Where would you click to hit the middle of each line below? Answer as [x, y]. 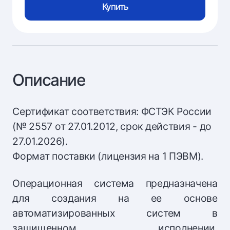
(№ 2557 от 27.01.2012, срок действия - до [112, 126]
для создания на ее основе [115, 198]
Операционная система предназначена [115, 184]
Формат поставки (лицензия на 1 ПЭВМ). [108, 156]
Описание [49, 80]
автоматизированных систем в [115, 213]
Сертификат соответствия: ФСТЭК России [112, 111]
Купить [115, 7]
